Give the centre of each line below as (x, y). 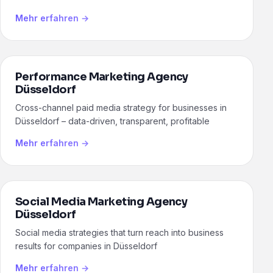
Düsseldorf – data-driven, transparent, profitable (112, 121)
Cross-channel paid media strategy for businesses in (121, 108)
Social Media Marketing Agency (101, 202)
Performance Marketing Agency (102, 77)
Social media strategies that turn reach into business (119, 233)
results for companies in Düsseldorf (86, 246)
